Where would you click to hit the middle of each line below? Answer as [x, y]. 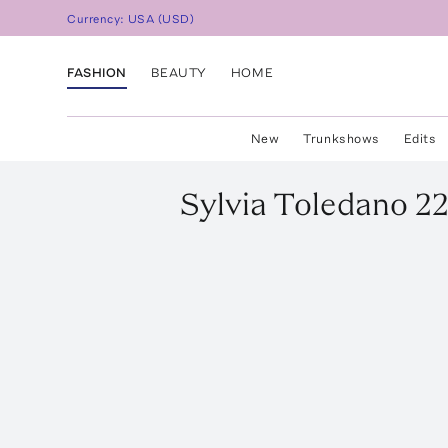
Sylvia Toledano [294, 204]
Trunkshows [341, 138]
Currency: [98, 19]
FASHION [97, 72]
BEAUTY [178, 72]
